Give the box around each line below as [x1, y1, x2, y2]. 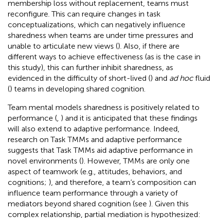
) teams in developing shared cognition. [10, 84, 145, 93]
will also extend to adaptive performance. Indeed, [8, 124, 180, 133]
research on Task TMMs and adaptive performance [8, 134, 182, 144]
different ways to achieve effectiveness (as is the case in [8, 52, 200, 61]
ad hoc [169, 73, 193, 83]
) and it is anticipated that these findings [61, 113, 198, 123]
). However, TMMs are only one [81, 156, 190, 165]
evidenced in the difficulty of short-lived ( [8, 73, 150, 83]
